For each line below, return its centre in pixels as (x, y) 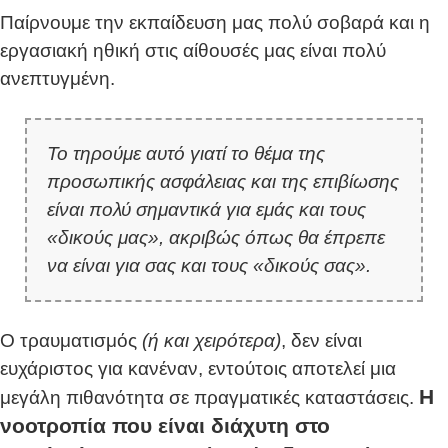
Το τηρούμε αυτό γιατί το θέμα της (186, 154)
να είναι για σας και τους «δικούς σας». (209, 266)
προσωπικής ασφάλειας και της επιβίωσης (223, 182)
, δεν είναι (321, 341)
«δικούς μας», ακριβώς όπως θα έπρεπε (216, 238)
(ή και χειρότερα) (211, 341)
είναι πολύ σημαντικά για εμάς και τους (206, 210)
